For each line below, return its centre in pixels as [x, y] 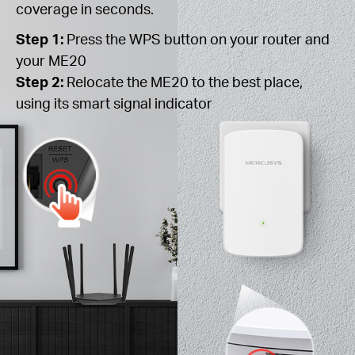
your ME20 [51, 59]
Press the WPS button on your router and [197, 38]
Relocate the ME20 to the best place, [183, 81]
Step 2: [40, 81]
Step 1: [40, 38]
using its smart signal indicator [114, 102]
